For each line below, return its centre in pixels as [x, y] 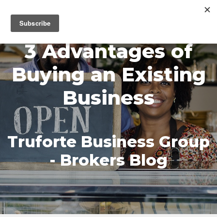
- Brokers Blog [108, 160]
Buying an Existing [108, 74]
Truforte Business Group [108, 142]
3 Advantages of [108, 51]
